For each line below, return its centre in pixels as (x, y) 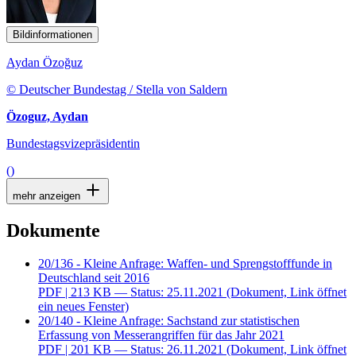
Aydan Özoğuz (44, 62)
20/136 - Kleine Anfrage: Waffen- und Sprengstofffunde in (185, 264)
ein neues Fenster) (83, 307)
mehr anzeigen (48, 195)
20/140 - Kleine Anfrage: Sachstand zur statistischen (169, 321)
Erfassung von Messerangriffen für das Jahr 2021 (161, 335)
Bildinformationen (52, 34)
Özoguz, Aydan (47, 116)
